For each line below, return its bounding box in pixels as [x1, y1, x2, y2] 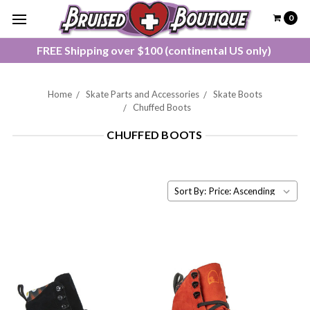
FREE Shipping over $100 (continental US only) [37, 44, 273, 57]
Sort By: [174, 185, 206, 197]
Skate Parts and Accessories [86, 89, 199, 100]
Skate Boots [213, 89, 262, 100]
